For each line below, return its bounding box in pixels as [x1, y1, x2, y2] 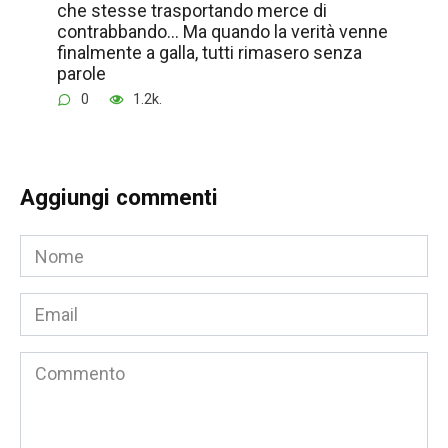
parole [56, 62, 106, 84]
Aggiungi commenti [20, 184, 218, 211]
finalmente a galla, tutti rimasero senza [56, 41, 362, 63]
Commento [19, 351, 109, 373]
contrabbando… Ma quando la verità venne [56, 20, 388, 42]
